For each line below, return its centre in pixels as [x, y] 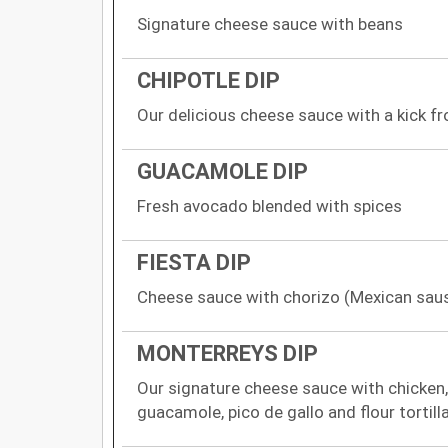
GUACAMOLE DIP [222, 171]
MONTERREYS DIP [227, 353]
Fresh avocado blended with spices [269, 205]
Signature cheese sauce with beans [270, 23]
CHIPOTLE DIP [208, 80]
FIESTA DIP [194, 262]
